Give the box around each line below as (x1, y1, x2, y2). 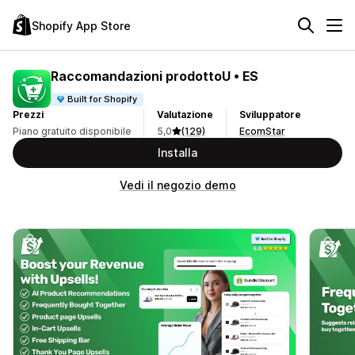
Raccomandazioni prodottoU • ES (51, 67, 258, 84)
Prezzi (13, 109, 44, 120)
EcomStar (239, 125, 285, 137)
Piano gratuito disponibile (13, 125, 131, 137)
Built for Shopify (67, 93, 138, 105)
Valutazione (157, 109, 213, 120)
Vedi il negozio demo (119, 178, 236, 192)
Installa (158, 146, 197, 159)
